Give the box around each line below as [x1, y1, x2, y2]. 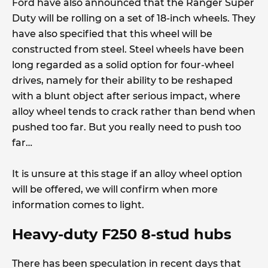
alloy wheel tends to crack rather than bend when [12, 105, 255, 117]
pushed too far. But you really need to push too [12, 121, 241, 133]
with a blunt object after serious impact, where [12, 90, 240, 102]
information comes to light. [12, 199, 149, 211]
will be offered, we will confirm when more [12, 183, 218, 195]
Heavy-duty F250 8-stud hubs [12, 226, 236, 243]
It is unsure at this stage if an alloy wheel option [12, 167, 242, 179]
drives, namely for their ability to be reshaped [12, 74, 233, 86]
